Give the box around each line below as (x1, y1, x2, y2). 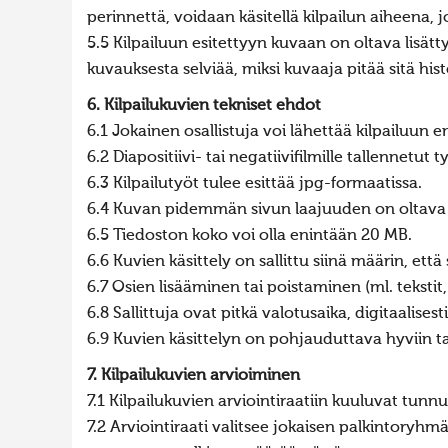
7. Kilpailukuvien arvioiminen (87, 368, 300, 384)
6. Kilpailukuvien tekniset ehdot (87, 98, 321, 114)
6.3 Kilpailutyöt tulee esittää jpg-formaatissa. (87, 176, 422, 192)
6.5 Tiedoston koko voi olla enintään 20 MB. (87, 228, 412, 244)
